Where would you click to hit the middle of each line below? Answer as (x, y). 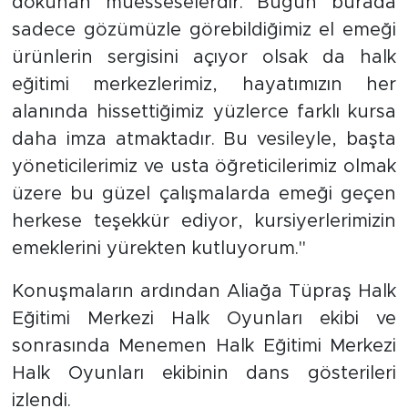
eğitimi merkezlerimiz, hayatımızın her (204, 85)
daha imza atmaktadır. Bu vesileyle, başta (204, 139)
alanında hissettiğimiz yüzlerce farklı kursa (204, 112)
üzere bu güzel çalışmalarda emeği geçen (204, 194)
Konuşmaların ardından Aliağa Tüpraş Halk (204, 291)
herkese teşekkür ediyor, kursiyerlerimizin (204, 221)
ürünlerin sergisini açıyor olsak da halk (204, 57)
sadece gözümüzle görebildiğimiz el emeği (204, 30)
